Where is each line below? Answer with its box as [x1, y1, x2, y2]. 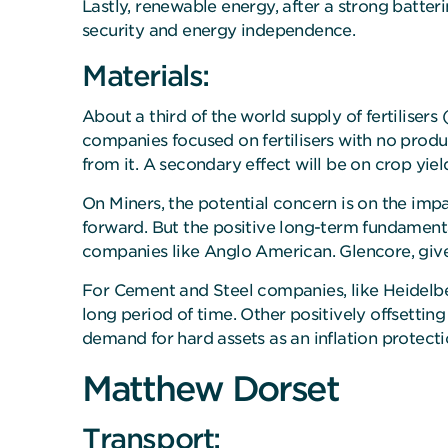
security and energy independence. [82, 21, 356, 40]
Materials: [82, 59, 209, 93]
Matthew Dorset [82, 368, 339, 409]
